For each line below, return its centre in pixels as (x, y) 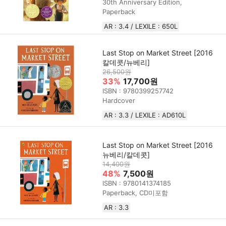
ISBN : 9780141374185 (137, 183)
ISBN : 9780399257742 (138, 91)
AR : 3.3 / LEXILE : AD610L (145, 115)
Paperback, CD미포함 (135, 192)
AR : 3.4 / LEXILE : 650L (141, 26)
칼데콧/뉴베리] (126, 62)
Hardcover (119, 100)
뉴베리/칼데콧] (126, 154)
